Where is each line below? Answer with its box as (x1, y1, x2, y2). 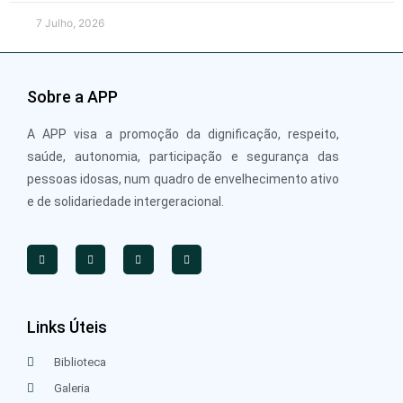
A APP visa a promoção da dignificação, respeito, (27, 127, 340, 142)
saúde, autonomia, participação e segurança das (27, 149, 340, 165)
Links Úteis (27, 318, 107, 337)
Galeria (54, 381, 91, 396)
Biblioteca (54, 355, 107, 370)
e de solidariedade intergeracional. (27, 194, 224, 210)
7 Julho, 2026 (36, 16, 104, 31)
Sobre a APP (27, 87, 118, 107)
